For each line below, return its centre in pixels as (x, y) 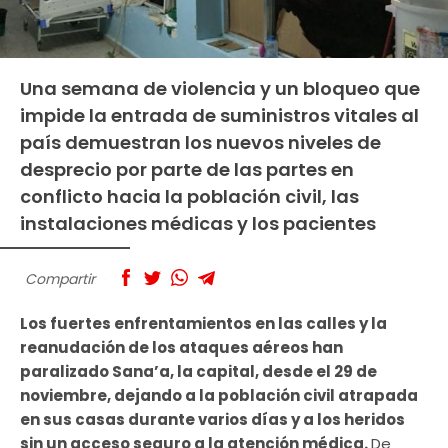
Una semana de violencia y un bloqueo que (220, 88)
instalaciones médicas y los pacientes (198, 223)
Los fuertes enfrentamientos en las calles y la (203, 324)
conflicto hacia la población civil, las (189, 196)
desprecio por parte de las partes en (187, 169)
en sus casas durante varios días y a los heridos (212, 420)
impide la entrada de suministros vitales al (219, 115)
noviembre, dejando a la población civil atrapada (219, 396)
